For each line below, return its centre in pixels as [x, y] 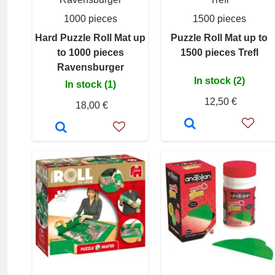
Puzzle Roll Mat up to [219, 37]
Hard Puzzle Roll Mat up [90, 37]
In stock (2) [219, 80]
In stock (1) [90, 84]
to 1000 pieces [90, 52]
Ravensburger [90, 67]
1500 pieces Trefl [219, 52]
